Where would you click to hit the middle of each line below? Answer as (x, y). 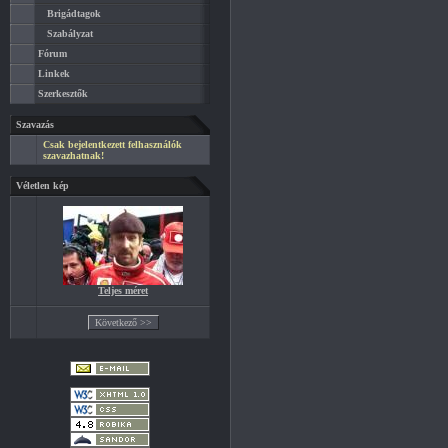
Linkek (54, 73)
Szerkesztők (63, 93)
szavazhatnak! (73, 155)
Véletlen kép (42, 185)
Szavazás (35, 124)
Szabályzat (70, 33)
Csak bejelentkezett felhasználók (112, 144)
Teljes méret (123, 290)
